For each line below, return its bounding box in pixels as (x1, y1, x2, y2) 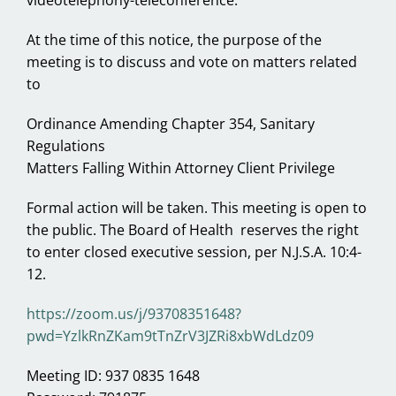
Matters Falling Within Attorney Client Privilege (27, 158, 335, 179)
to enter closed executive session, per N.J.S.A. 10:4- (27, 242, 362, 263)
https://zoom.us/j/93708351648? (27, 304, 241, 324)
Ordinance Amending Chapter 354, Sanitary (27, 114, 315, 134)
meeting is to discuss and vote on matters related (27, 52, 357, 72)
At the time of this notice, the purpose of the (27, 30, 322, 50)
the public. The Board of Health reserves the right (27, 220, 359, 240)
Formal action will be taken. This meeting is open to (27, 198, 367, 218)
